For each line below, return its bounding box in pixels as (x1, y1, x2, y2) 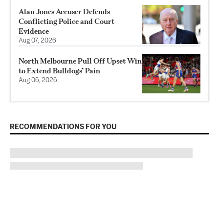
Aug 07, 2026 (19, 37, 56, 44)
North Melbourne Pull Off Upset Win (19, 56, 142, 66)
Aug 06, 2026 (19, 77, 57, 84)
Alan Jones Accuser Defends (19, 6, 110, 16)
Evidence (19, 26, 49, 36)
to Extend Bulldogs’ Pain (19, 66, 100, 75)
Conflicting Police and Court (19, 16, 114, 26)
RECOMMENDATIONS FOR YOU (10, 123, 117, 131)
